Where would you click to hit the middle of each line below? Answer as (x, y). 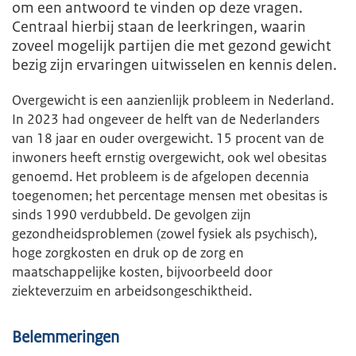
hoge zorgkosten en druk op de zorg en (128, 253)
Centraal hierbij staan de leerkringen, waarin (159, 27)
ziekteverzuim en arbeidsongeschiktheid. (132, 291)
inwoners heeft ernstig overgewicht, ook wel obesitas (169, 157)
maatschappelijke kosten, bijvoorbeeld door (142, 272)
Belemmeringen (67, 337)
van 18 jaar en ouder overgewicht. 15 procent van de (168, 138)
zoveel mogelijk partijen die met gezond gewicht (172, 46)
